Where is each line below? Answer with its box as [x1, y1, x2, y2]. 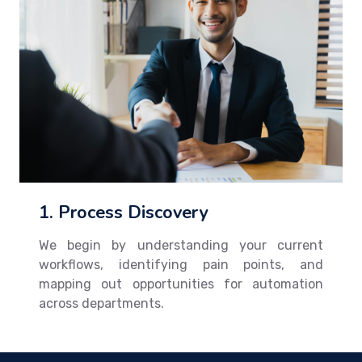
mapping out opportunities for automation [39, 276, 323, 292]
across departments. [39, 295, 164, 311]
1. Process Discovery [39, 200, 208, 225]
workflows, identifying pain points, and [39, 256, 323, 272]
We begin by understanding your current [39, 237, 323, 253]
